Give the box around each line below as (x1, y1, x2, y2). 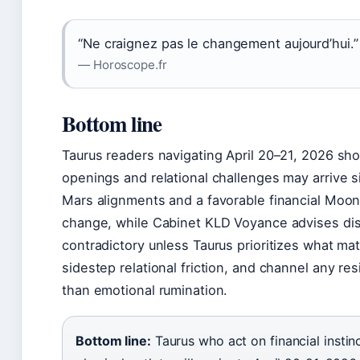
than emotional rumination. (62, 282, 228, 299)
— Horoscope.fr (78, 57, 167, 73)
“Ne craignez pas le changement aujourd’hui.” (78, 35, 358, 52)
